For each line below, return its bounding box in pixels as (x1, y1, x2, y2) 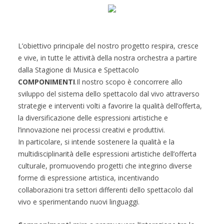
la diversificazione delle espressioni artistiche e (17, 113, 168, 123)
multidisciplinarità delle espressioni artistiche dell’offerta (17, 149, 196, 159)
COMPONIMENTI (17, 77, 75, 87)
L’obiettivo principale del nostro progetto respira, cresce (17, 41, 198, 51)
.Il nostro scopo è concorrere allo (74, 77, 182, 87)
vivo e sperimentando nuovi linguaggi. (17, 197, 139, 207)
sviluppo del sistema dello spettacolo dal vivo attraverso (17, 89, 199, 99)
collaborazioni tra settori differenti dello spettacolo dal (17, 185, 193, 195)
